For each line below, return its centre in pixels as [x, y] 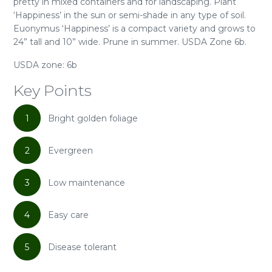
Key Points [53, 90]
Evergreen [70, 150]
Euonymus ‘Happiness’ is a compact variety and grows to [134, 29]
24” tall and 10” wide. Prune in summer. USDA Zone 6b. [130, 42]
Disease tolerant [82, 247]
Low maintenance [87, 182]
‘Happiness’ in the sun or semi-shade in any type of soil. [130, 15]
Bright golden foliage [93, 118]
